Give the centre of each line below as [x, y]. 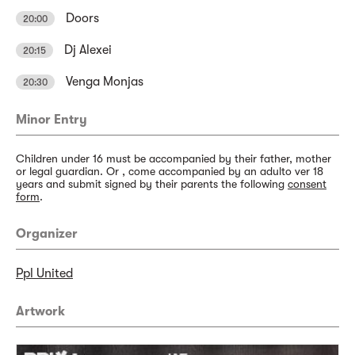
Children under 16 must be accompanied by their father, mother [174, 159]
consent [307, 184]
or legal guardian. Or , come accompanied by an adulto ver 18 [170, 172]
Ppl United [44, 274]
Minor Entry [52, 120]
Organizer [47, 234]
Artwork [40, 312]
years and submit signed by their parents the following [152, 184]
